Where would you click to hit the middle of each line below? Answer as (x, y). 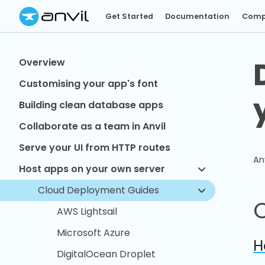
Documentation (198, 16)
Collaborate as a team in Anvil (92, 126)
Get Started (129, 16)
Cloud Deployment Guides (98, 190)
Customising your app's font (88, 84)
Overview (42, 62)
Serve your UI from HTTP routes (95, 148)
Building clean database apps (91, 105)
